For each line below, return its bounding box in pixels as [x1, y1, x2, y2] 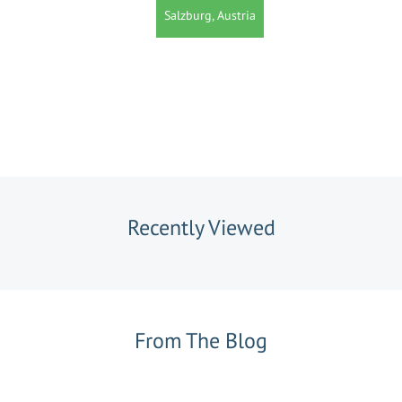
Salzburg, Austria [164, 6, 256, 23]
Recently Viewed [127, 214, 275, 241]
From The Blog [135, 327, 267, 354]
